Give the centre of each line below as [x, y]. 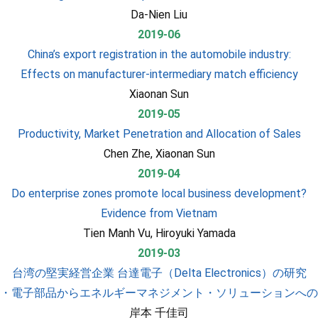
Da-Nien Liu [159, 15]
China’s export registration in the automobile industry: [159, 54]
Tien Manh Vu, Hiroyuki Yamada [159, 233]
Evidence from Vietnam [159, 213]
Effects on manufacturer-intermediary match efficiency [159, 74]
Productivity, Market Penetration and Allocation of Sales [159, 134]
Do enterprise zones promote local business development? [159, 193]
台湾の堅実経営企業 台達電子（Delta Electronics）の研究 [159, 273]
